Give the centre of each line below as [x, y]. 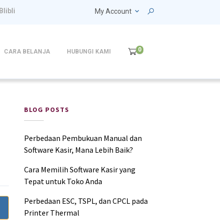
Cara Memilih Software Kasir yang [80, 169]
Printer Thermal [52, 213]
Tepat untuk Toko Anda [63, 181]
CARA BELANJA [27, 52]
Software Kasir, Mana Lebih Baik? [79, 150]
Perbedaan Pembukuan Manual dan [83, 138]
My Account [113, 12]
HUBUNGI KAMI [89, 52]
